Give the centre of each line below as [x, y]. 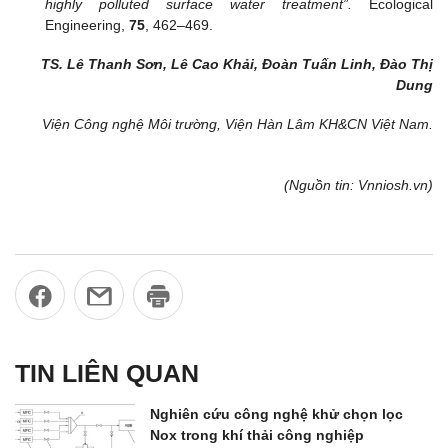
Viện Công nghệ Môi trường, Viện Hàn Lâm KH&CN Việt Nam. [237, 124]
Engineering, [87, 25]
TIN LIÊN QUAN [107, 373]
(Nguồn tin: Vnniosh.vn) [358, 184]
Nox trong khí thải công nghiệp [257, 435]
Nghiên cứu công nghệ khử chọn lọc [276, 414]
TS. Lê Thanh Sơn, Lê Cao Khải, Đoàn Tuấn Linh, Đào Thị [237, 64]
